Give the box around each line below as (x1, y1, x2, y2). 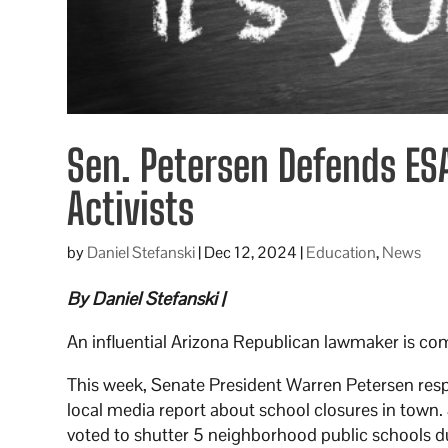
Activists (67, 182, 195, 234)
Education (306, 241, 377, 263)
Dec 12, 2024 (204, 241, 298, 263)
